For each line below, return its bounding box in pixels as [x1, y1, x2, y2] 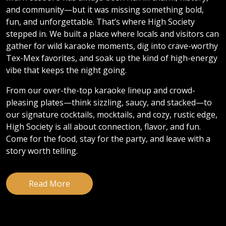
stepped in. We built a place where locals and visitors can [6, 28, 219, 40]
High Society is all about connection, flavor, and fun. [6, 121, 201, 133]
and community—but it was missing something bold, [6, 4, 204, 16]
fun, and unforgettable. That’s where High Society [6, 16, 195, 28]
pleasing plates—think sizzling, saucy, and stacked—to [6, 97, 212, 108]
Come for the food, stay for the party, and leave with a [6, 133, 210, 145]
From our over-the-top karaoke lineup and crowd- [6, 85, 195, 96]
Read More [29, 178, 70, 190]
